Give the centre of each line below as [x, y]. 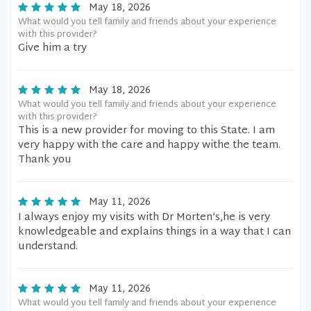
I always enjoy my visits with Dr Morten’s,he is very [144, 218]
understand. [48, 247]
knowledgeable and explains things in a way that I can [154, 232]
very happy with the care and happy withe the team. [149, 145]
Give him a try [52, 48]
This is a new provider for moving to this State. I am [146, 131]
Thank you [45, 160]
